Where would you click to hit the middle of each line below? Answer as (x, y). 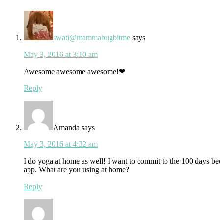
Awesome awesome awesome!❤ (74, 71)
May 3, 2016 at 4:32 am (61, 144)
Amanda (66, 127)
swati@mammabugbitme (92, 37)
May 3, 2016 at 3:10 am (61, 54)
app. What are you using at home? (76, 169)
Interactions (34, 9)
